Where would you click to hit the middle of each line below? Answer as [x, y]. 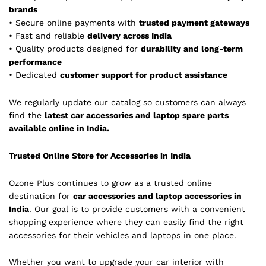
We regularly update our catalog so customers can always [127, 102]
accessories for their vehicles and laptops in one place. [123, 235]
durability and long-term [192, 49]
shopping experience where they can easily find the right [126, 222]
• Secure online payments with [74, 23]
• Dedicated [34, 75]
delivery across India [129, 36]
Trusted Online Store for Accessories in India [100, 155]
